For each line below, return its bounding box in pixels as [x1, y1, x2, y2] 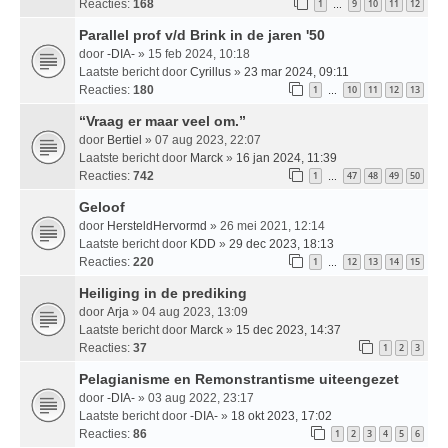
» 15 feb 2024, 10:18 [135, 46, 250, 61]
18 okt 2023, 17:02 [231, 408, 332, 423]
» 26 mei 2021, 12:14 [207, 218, 325, 233]
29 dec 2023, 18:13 [229, 236, 334, 251]
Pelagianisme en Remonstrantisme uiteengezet [79, 370, 399, 387]
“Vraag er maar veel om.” [79, 112, 246, 129]
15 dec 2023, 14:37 [236, 322, 341, 337]
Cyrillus [190, 64, 231, 79]
